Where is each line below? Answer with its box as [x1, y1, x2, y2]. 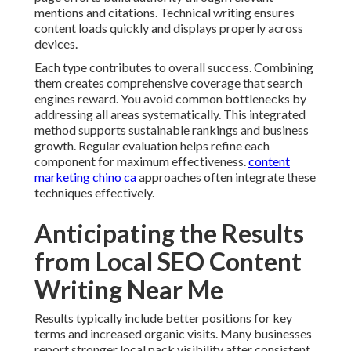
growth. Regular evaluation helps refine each [34, 138, 270, 154]
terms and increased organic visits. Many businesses [34, 326, 312, 342]
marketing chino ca [34, 169, 136, 185]
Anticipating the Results [34, 218, 304, 249]
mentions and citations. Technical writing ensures [34, 5, 295, 20]
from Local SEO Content [34, 246, 302, 277]
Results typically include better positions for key [34, 310, 292, 326]
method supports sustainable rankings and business [34, 122, 309, 138]
